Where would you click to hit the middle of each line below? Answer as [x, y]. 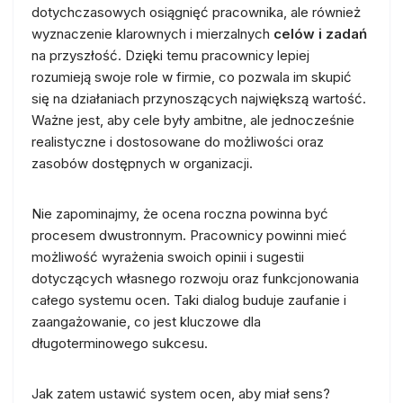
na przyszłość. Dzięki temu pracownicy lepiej [170, 55]
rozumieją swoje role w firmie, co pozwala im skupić [192, 76]
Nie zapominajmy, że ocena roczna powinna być [180, 213]
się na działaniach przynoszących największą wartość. [199, 98]
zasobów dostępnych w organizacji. [142, 163]
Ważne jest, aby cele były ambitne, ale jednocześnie [193, 120]
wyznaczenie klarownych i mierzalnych [152, 33]
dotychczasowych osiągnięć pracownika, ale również [196, 12]
